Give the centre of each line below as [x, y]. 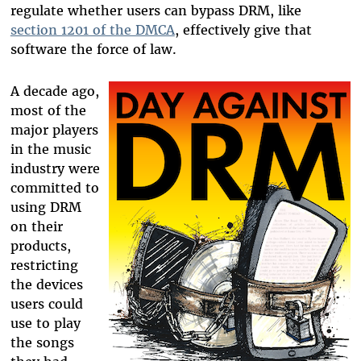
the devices [46, 285]
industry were [55, 169]
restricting [44, 266]
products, [40, 246]
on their [36, 227]
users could [46, 304]
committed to [54, 188]
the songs [42, 343]
